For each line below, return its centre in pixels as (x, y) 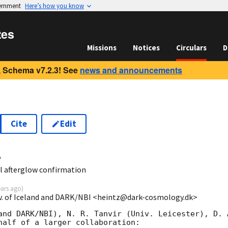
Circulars (191, 48)
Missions (102, 48)
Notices (146, 48)
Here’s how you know (54, 6)
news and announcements (131, 70)
